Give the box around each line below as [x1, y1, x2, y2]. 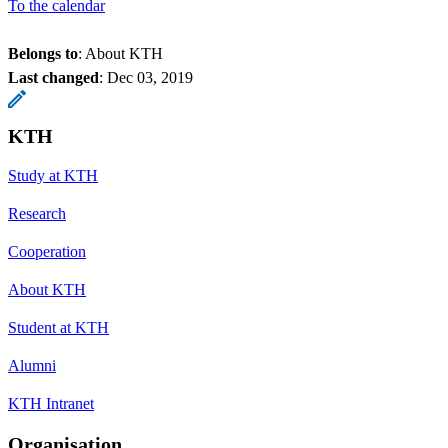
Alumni [8, 356, 56, 374]
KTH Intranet [8, 394, 94, 412]
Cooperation [8, 242, 86, 260]
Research [8, 204, 66, 222]
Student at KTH [8, 318, 109, 336]
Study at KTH [8, 166, 98, 184]
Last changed [8, 68, 99, 86]
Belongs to [8, 44, 78, 62]
